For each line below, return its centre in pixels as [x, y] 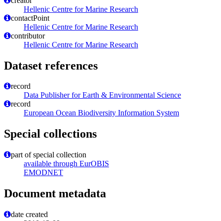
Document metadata [55, 194]
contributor [28, 36]
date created [29, 215]
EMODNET [43, 173]
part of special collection [49, 155]
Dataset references [51, 65]
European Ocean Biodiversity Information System [101, 113]
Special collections [50, 134]
